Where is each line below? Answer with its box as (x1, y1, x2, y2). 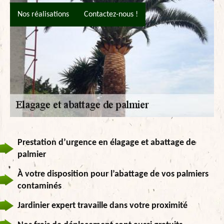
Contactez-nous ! (84, 10, 138, 19)
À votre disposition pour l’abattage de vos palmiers (17, 169, 208, 179)
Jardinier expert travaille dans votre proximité (17, 200, 187, 210)
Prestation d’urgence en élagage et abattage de (17, 137, 195, 147)
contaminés (17, 181, 61, 191)
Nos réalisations (17, 10, 69, 19)
